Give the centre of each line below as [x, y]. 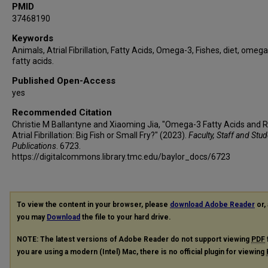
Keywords [33, 38]
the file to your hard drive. [126, 217]
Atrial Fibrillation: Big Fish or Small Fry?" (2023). [100, 135]
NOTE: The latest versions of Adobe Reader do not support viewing [134, 239]
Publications [34, 146]
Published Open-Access [64, 81]
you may [32, 217]
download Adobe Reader [212, 205]
